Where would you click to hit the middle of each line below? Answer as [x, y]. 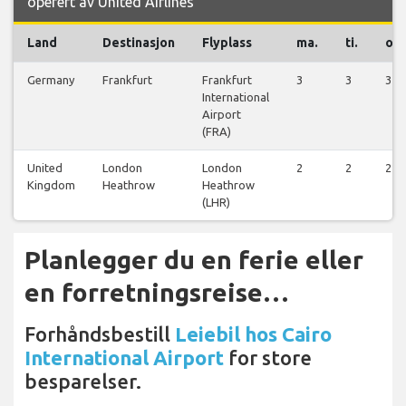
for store [268, 357]
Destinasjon [139, 42]
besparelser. [83, 381]
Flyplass [227, 42]
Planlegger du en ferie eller [194, 259]
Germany [51, 79]
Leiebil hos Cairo [253, 333]
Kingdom [51, 184]
